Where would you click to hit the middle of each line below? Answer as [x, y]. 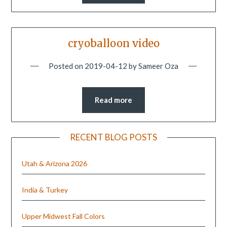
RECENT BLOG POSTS [113, 137]
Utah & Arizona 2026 [55, 163]
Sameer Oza [158, 66]
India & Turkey [45, 190]
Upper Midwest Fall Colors [64, 216]
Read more [113, 100]
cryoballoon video [113, 44]
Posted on [67, 66]
